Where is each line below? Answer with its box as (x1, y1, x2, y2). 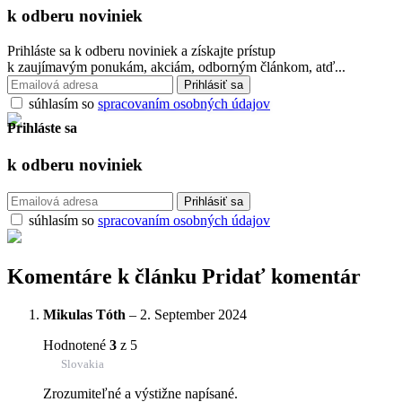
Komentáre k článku (7, 265, 202, 289)
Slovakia (61, 356, 104, 371)
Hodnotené (43, 336, 109, 353)
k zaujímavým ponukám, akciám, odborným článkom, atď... (7, 58, 345, 74)
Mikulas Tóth (43, 306, 126, 322)
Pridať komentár (202, 265, 361, 289)
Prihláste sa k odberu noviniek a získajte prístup (7, 42, 275, 58)
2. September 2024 (140, 306, 247, 322)
